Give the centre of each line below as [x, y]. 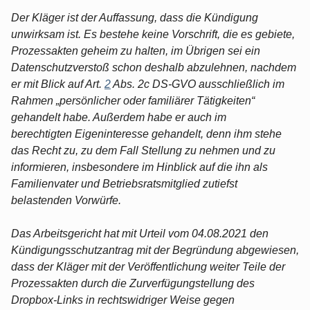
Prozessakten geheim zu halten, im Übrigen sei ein [136, 51]
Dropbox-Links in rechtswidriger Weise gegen [123, 300]
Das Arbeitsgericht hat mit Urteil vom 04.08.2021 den [140, 233]
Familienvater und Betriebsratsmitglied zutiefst [124, 183]
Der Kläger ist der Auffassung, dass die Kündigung [135, 17]
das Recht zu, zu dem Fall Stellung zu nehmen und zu [143, 150]
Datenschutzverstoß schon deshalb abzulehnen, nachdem [154, 67]
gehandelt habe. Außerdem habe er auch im [119, 117]
